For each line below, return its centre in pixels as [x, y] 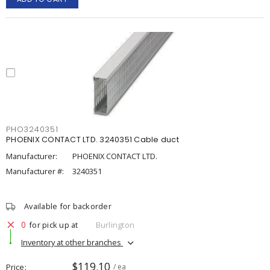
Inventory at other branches [72, 242]
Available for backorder [68, 206]
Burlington [115, 224]
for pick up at [54, 224]
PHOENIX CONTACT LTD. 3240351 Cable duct [93, 140]
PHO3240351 [32, 129]
